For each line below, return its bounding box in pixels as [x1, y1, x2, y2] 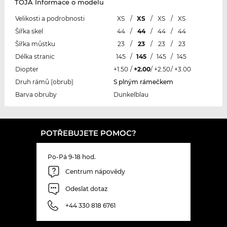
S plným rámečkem [113, 78, 173, 86]
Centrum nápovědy [65, 168, 125, 176]
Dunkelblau [113, 90, 148, 98]
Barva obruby [15, 90, 57, 98]
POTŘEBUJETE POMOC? [41, 128, 136, 138]
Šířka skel [15, 27, 43, 35]
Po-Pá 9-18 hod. [48, 153, 96, 161]
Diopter [15, 65, 39, 73]
